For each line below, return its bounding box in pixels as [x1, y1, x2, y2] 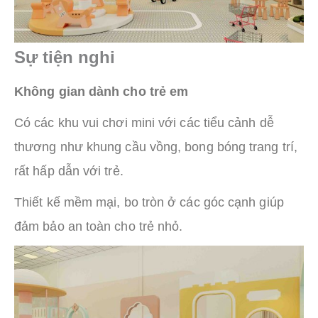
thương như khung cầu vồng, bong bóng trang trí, [14, 140, 297, 155]
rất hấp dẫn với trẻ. [14, 164, 124, 179]
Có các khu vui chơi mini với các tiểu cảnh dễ [14, 116, 274, 131]
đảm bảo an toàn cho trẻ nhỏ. [14, 219, 183, 234]
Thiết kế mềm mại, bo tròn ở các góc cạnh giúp [14, 195, 284, 210]
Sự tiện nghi [14, 48, 115, 67]
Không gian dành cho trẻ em [14, 84, 189, 99]
